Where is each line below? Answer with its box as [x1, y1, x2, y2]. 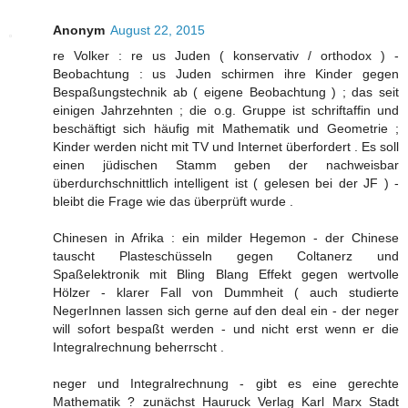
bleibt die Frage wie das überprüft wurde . [53, 194, 293, 209]
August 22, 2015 [110, 23, 205, 38]
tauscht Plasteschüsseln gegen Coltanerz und [53, 249, 399, 264]
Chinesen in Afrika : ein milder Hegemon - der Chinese [53, 230, 399, 246]
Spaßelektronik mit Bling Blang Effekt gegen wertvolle [53, 267, 399, 282]
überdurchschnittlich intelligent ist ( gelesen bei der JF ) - [53, 176, 399, 191]
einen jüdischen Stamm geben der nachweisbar [53, 158, 399, 173]
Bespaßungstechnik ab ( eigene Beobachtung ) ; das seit [53, 85, 399, 100]
